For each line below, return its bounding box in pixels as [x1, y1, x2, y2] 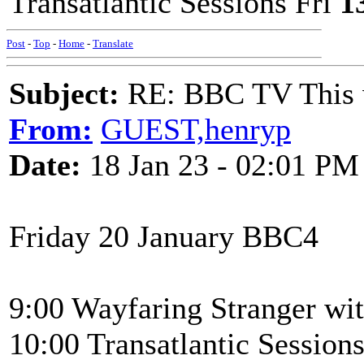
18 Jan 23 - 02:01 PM [81, 148, 359, 182]
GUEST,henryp [101, 112, 291, 146]
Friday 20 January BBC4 [9, 219, 318, 253]
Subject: [9, 76, 119, 110]
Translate [93, 37, 133, 50]
